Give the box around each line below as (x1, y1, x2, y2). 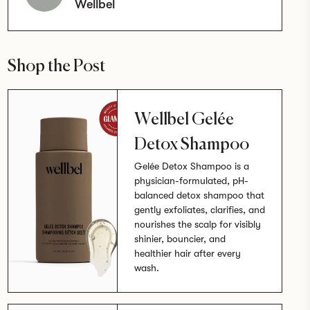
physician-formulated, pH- (134, 174, 248, 186)
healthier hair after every (134, 247, 241, 259)
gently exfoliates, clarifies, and (134, 203, 265, 215)
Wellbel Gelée (134, 108, 234, 129)
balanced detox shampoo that (134, 189, 264, 201)
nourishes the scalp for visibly (134, 218, 261, 230)
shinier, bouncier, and (134, 232, 226, 244)
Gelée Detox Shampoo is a (134, 160, 249, 172)
